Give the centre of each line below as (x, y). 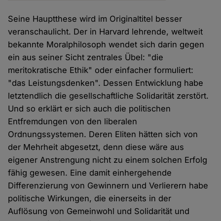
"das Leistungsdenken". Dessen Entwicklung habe (106, 83)
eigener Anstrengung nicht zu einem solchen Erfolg (108, 160)
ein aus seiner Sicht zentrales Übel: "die (86, 57)
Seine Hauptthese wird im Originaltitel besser (95, 19)
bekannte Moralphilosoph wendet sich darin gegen (106, 45)
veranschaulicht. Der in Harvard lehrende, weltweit (106, 32)
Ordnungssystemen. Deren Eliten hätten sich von (103, 134)
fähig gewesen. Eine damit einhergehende (90, 173)
